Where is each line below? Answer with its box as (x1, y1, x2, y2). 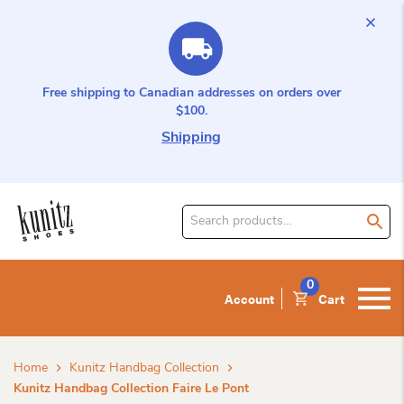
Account (225, 289, 274, 308)
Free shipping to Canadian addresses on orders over (41, 87, 341, 100)
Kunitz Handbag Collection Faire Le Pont (14, 382, 249, 396)
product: (180, 241, 228, 255)
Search (180, 205, 221, 219)
